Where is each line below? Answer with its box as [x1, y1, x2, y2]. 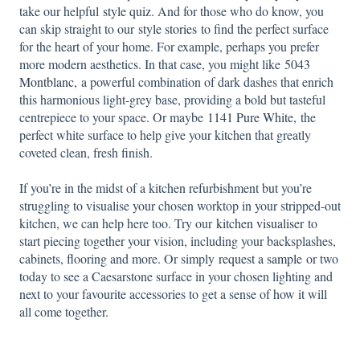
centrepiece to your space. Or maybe [19, 108, 207, 126]
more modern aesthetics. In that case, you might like [19, 55, 284, 73]
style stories [138, 20, 197, 38]
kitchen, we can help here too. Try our [19, 215, 216, 232]
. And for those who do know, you [151, 2, 324, 20]
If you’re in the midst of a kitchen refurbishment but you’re [19, 179, 312, 197]
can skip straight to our [19, 20, 138, 38]
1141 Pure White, [207, 108, 297, 126]
